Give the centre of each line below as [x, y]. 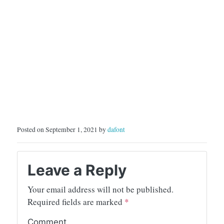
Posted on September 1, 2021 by [62, 130]
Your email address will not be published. [100, 189]
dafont [116, 130]
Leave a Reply [77, 170]
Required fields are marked [76, 202]
